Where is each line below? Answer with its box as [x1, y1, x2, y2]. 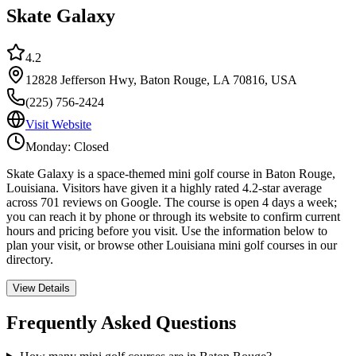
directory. [6, 253, 53, 267]
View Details [13, 282, 70, 295]
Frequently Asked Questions [6, 312, 236, 334]
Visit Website [25, 118, 91, 132]
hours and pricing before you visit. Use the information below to [6, 224, 327, 238]
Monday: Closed [25, 140, 109, 154]
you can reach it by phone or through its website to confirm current [6, 210, 340, 224]
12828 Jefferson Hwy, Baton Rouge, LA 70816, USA [25, 73, 297, 87]
